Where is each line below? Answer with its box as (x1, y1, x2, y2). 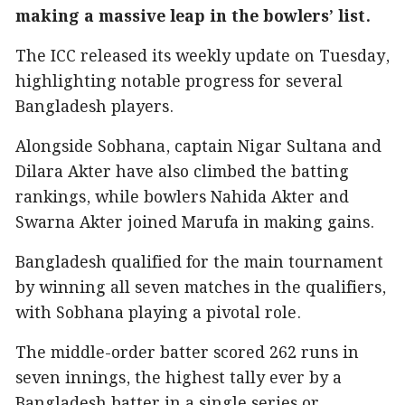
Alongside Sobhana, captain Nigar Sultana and (15, 135, 381, 161)
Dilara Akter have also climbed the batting (15, 160, 349, 186)
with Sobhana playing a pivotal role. (15, 301, 301, 327)
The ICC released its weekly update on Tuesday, (15, 44, 390, 71)
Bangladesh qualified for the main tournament (15, 250, 383, 277)
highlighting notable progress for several (15, 70, 343, 96)
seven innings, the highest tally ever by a (15, 366, 342, 392)
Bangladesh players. (15, 95, 174, 121)
